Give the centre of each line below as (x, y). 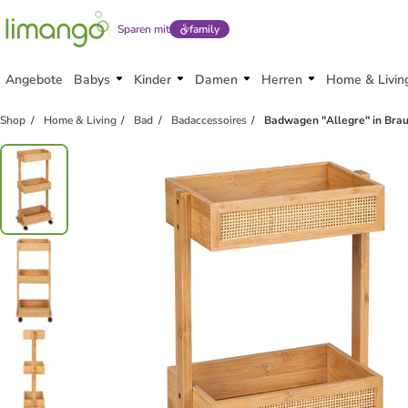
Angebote (34, 80)
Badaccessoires (209, 120)
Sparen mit (143, 29)
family (204, 29)
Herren (282, 80)
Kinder (153, 80)
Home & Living (80, 120)
